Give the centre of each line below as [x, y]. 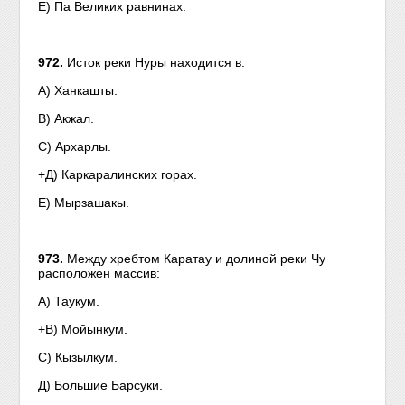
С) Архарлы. [75, 146]
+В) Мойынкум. [83, 329]
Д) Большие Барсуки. [101, 385]
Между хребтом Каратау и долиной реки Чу [197, 259]
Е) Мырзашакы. [84, 202]
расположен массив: [99, 273]
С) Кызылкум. [78, 357]
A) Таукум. [69, 301]
